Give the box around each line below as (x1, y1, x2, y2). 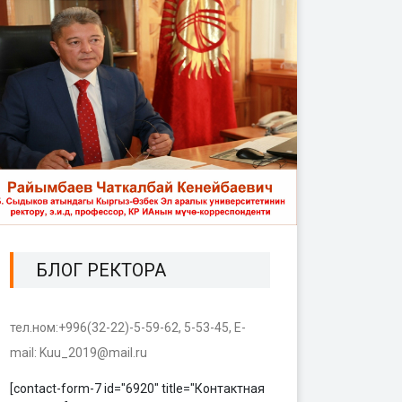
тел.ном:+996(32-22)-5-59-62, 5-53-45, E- (10, 319, 246, 335)
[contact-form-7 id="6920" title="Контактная (10, 380, 265, 396)
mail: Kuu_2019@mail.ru (10, 345, 147, 360)
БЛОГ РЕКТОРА (36, 258, 166, 281)
